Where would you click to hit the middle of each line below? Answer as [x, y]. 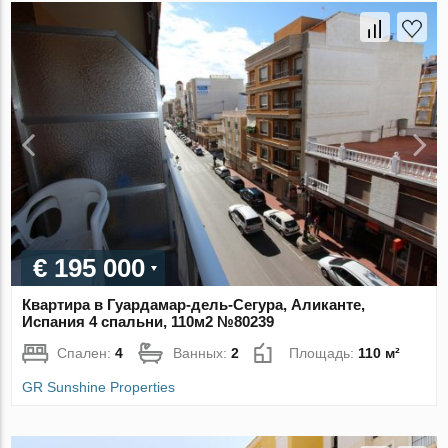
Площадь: [324, 353]
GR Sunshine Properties [99, 387]
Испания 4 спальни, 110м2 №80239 [148, 322]
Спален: [86, 353]
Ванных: [202, 353]
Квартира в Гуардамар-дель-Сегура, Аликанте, [194, 305]
